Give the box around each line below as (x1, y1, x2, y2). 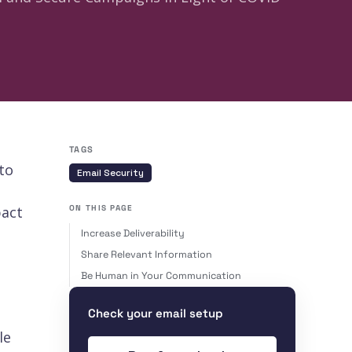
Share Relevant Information (81, 248, 212, 262)
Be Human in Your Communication (81, 269, 241, 283)
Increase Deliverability (81, 227, 185, 240)
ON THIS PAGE (69, 203, 134, 214)
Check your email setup (88, 306, 223, 321)
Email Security (77, 167, 144, 180)
